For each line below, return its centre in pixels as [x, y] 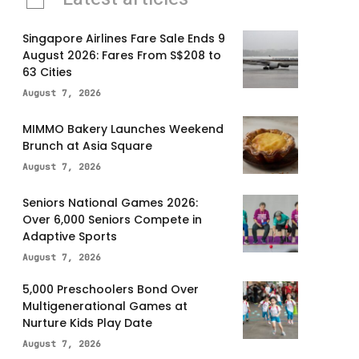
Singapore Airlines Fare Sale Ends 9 [124, 38]
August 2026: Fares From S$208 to [122, 55]
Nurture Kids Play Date [87, 323]
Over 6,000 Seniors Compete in [112, 220]
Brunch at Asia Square [87, 145]
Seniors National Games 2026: [110, 203]
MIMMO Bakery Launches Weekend [123, 129]
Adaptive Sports [70, 237]
